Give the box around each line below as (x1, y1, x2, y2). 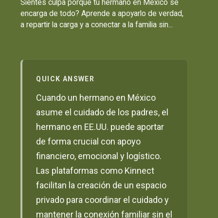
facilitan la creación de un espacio (36, 180, 167, 191)
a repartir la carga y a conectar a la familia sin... (20, 19, 173, 29)
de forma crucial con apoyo (36, 136, 141, 147)
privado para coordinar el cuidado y (36, 195, 169, 205)
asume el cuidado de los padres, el (36, 107, 169, 118)
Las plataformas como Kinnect (36, 165, 155, 176)
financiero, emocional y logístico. (36, 151, 162, 162)
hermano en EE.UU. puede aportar (36, 122, 164, 132)
